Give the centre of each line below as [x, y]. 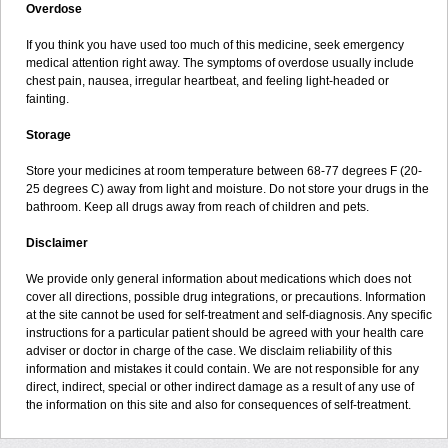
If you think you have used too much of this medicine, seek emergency [215, 45]
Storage [48, 135]
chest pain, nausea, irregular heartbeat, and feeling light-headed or [207, 81]
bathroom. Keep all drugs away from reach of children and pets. [197, 207]
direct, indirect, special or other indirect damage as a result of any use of [220, 387]
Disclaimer [57, 243]
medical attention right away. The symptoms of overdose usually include [220, 63]
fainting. [47, 99]
